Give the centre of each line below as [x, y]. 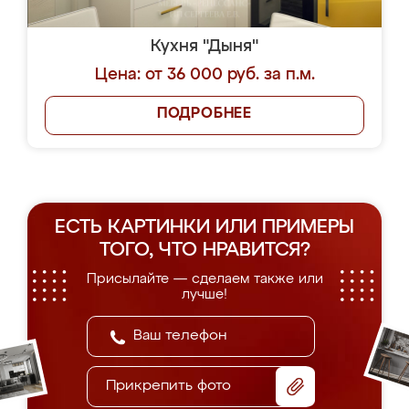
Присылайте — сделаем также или [204, 279]
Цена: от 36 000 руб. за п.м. [204, 75]
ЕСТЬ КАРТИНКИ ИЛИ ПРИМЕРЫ [204, 228]
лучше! [204, 294]
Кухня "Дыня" [204, 47]
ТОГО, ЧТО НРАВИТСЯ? [204, 251]
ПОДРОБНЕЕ [204, 114]
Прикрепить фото [168, 386]
